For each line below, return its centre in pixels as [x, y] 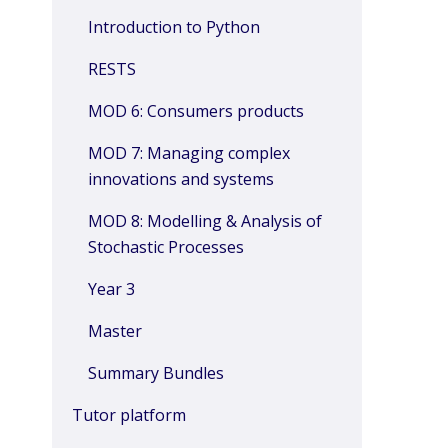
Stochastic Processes [166, 247]
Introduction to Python [174, 27]
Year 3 [111, 289]
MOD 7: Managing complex [189, 153]
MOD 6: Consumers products [196, 111]
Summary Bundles [156, 373]
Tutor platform [129, 415]
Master [115, 331]
